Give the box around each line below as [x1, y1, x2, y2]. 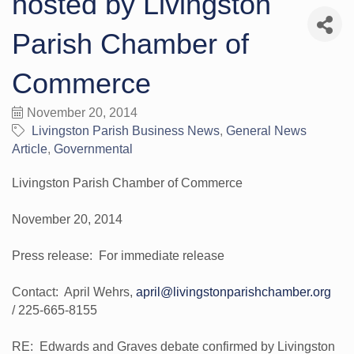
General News [226, 123, 307, 137]
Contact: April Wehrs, [12, 284, 136, 299]
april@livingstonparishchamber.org [136, 284, 331, 299]
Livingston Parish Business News [32, 123, 220, 137]
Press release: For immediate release [12, 248, 224, 262]
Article [12, 141, 47, 156]
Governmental [54, 141, 133, 156]
